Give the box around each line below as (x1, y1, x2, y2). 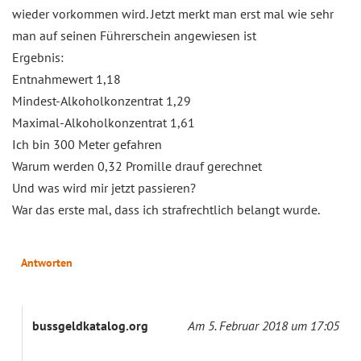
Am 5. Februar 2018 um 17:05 (188, 317, 339, 334)
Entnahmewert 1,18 (12, 70, 121, 87)
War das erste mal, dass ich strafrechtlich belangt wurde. (12, 201, 320, 218)
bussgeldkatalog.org (32, 317, 148, 334)
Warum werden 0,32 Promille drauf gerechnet (12, 157, 262, 174)
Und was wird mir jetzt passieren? (12, 179, 196, 196)
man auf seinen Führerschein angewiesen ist (12, 27, 256, 44)
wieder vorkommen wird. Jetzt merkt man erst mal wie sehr (12, 5, 334, 22)
